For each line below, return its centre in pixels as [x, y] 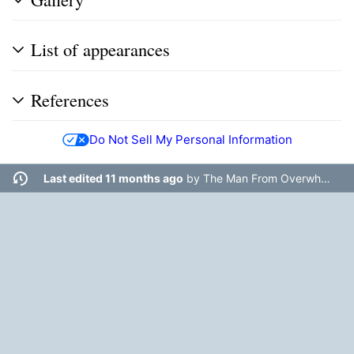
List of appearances [100, 49]
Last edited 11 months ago [113, 179]
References [70, 100]
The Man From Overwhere [262, 179]
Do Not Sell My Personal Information [190, 139]
